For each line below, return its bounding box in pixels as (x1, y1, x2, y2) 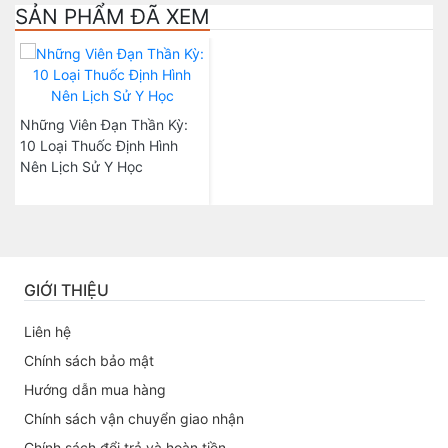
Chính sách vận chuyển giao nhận (23, 410, 244, 427)
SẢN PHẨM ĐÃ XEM (15, 4, 210, 29)
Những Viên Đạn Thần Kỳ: (20, 116, 188, 133)
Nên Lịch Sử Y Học (20, 158, 143, 175)
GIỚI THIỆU (23, 280, 109, 300)
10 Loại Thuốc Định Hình (20, 137, 178, 154)
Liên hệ (23, 323, 71, 340)
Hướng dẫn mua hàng (23, 381, 166, 398)
